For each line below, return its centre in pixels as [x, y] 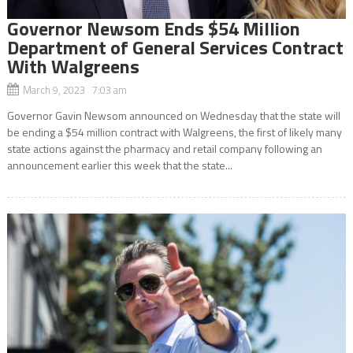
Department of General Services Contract [175, 47]
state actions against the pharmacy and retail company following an [164, 148]
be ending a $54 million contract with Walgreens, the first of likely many [174, 132]
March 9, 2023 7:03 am [74, 89]
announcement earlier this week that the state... [119, 165]
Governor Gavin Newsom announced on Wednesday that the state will [173, 115]
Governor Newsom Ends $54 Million [153, 28]
